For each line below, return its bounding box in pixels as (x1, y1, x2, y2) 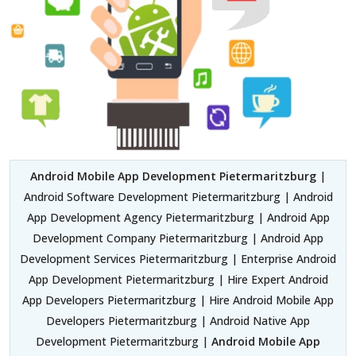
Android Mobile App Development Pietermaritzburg (30, 168, 319, 184)
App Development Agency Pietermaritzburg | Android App (26, 210, 330, 226)
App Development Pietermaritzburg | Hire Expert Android (28, 272, 328, 288)
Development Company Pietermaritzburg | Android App (33, 230, 323, 246)
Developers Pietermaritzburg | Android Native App (46, 313, 310, 329)
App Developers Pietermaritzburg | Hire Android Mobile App (22, 292, 334, 308)
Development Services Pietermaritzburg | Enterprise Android (20, 251, 336, 267)
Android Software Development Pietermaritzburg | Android (23, 189, 333, 205)
